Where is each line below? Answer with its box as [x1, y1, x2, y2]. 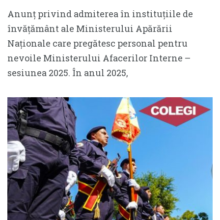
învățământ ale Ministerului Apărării [7, 23, 172, 34]
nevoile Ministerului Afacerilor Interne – [7, 52, 191, 64]
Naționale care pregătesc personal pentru [7, 37, 188, 49]
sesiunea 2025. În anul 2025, [7, 67, 128, 79]
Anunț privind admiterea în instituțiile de [7, 8, 193, 20]
